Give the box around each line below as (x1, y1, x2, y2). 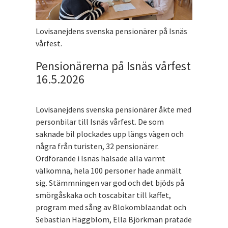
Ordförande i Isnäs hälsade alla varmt (36, 153, 165, 163)
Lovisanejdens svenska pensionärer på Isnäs (36, 25, 187, 36)
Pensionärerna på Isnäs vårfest (36, 58, 191, 74)
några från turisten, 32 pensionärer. (36, 140, 159, 151)
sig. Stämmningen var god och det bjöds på (36, 177, 184, 188)
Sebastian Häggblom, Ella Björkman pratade (36, 214, 192, 224)
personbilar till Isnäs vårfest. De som (36, 116, 164, 127)
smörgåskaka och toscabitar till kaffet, (36, 189, 171, 200)
